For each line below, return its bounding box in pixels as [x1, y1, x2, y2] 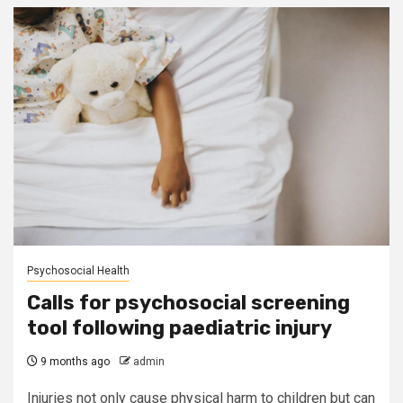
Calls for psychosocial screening [27, 291, 350, 315]
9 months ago [38, 355, 110, 368]
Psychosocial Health [27, 264, 130, 277]
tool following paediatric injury [27, 316, 332, 340]
